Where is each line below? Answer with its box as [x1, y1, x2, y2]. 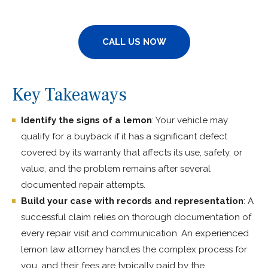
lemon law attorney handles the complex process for [21, 243, 247, 255]
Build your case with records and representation [21, 195, 243, 206]
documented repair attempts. [21, 179, 145, 190]
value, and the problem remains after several [21, 163, 211, 174]
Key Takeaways [12, 83, 127, 106]
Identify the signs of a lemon [21, 114, 152, 126]
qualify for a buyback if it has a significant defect [21, 130, 227, 142]
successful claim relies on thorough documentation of [21, 211, 251, 223]
